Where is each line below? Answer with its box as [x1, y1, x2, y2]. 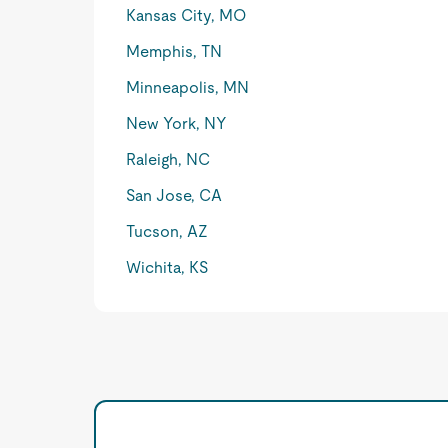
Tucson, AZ [126, 222, 209, 241]
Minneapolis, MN [126, 78, 250, 97]
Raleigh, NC [126, 150, 211, 169]
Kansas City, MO [126, 6, 248, 25]
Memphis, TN [126, 42, 223, 61]
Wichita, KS [126, 258, 209, 277]
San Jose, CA [126, 186, 223, 205]
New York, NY [126, 114, 228, 133]
